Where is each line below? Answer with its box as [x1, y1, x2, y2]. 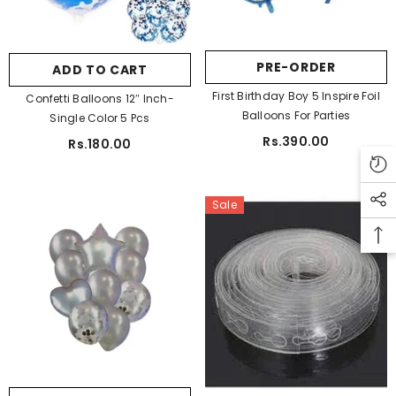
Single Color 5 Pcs [49, 110, 150, 126]
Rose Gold [33, 47, 103, 65]
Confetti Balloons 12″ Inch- [26, 90, 174, 106]
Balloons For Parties [241, 107, 351, 123]
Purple [124, 47, 167, 65]
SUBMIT [72, 60, 127, 79]
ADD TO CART [52, 60, 148, 79]
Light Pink [69, 23, 131, 42]
